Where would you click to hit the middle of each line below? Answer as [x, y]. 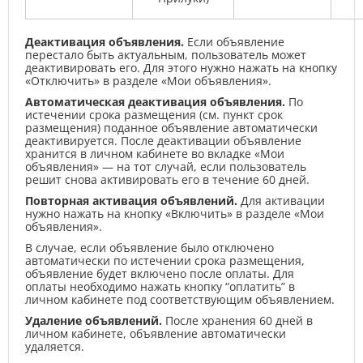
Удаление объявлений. [94, 320]
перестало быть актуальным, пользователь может [166, 55]
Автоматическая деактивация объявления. [155, 102]
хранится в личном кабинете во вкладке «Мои [155, 154]
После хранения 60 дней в [237, 320]
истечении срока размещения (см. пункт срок [154, 115]
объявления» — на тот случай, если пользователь [166, 167]
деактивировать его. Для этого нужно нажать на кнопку [181, 68]
